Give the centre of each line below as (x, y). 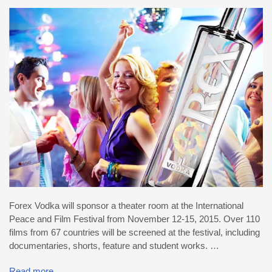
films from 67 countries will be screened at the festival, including (134, 233)
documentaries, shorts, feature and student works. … (114, 246)
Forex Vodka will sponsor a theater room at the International (126, 206)
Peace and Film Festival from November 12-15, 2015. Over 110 (134, 219)
